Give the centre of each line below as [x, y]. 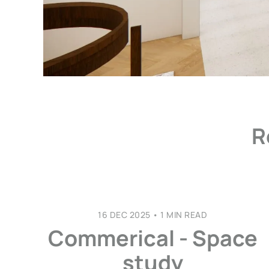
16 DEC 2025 [124, 214]
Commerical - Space [153, 238]
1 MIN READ [183, 214]
